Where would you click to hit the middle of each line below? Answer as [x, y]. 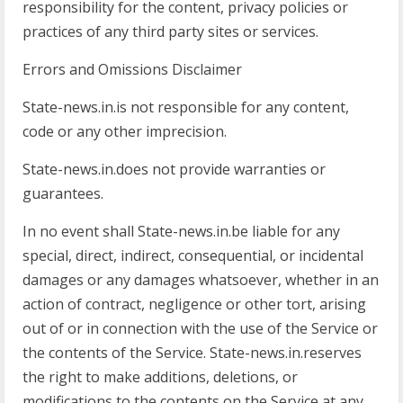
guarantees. [63, 193]
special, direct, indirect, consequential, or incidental [193, 255]
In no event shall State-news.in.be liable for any [181, 231]
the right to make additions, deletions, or [160, 377]
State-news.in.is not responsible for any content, [186, 107]
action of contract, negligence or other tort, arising [194, 304]
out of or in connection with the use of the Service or [200, 328]
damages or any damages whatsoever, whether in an [201, 280]
